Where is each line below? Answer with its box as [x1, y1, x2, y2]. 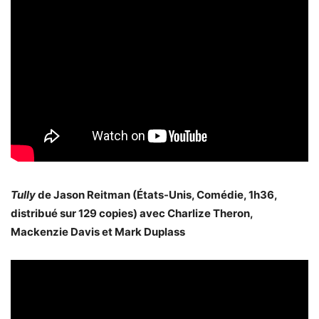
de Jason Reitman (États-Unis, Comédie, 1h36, [36, 187, 277, 202]
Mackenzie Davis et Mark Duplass [11, 224, 185, 239]
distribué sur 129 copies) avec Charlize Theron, [11, 206, 253, 220]
